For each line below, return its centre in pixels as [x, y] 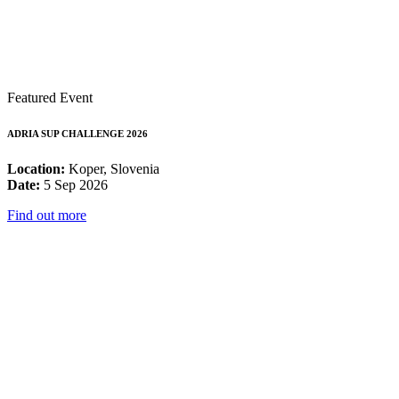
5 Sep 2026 [74, 185]
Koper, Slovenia [112, 169]
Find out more [47, 216]
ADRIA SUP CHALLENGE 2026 [77, 134]
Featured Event [50, 98]
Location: [36, 169]
